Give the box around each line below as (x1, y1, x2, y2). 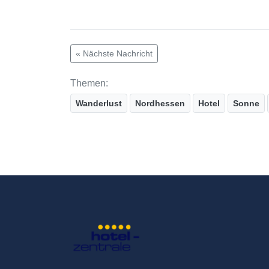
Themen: (70, 78, 108, 88)
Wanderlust (76, 98, 122, 108)
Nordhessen (135, 98, 185, 108)
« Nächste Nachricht (76, 49, 153, 58)
